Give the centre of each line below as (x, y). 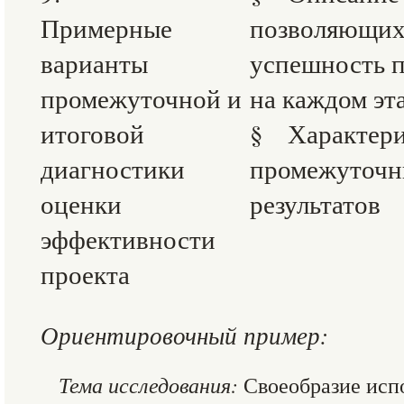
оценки (81, 203)
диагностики (113, 168)
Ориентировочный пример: (184, 335)
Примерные (106, 28)
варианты (94, 63)
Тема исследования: (151, 385)
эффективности (128, 239)
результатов (315, 203)
